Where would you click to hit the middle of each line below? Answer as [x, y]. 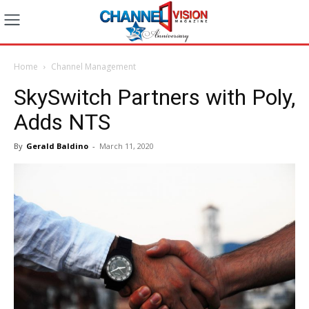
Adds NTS [62, 122]
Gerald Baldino [57, 146]
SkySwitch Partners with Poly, [154, 97]
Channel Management [93, 66]
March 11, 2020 [127, 146]
